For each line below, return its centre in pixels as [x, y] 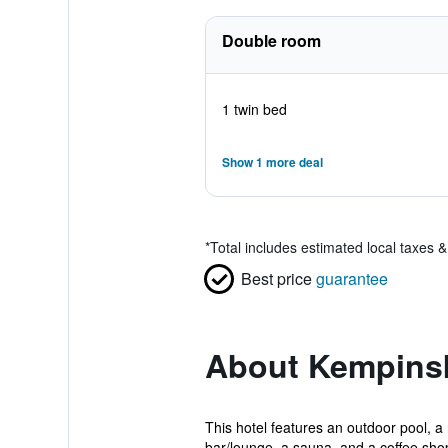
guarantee [351, 278]
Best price [276, 278]
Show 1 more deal [272, 162]
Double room [271, 40]
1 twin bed [254, 109]
